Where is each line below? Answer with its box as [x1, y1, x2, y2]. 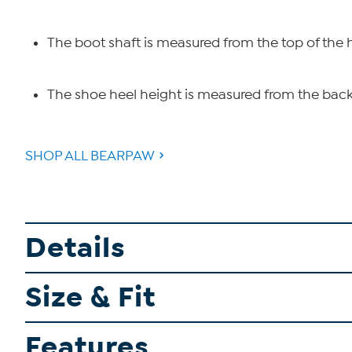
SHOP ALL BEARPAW [25, 148, 155, 164]
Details [25, 230, 126, 266]
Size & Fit [25, 280, 156, 315]
